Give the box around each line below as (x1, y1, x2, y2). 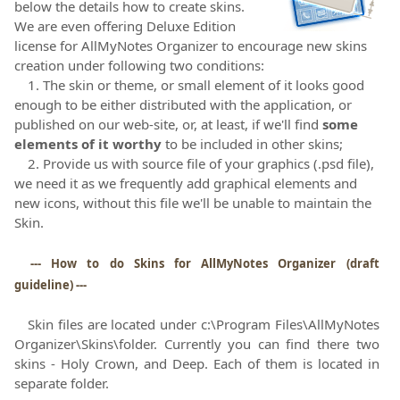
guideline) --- (14, 277, 87, 294)
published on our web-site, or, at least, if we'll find (14, 115, 322, 134)
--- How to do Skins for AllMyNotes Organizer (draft (30, 255, 379, 272)
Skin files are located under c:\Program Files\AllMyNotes (28, 315, 379, 334)
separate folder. (14, 374, 109, 393)
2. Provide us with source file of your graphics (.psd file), (28, 154, 374, 173)
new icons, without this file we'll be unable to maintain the (14, 194, 371, 212)
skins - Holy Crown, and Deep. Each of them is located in (14, 354, 379, 373)
